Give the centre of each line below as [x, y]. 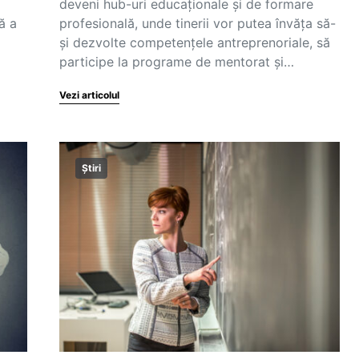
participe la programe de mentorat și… [177, 62]
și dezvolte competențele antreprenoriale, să [195, 42]
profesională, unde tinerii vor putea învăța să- [198, 23]
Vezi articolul [89, 95]
